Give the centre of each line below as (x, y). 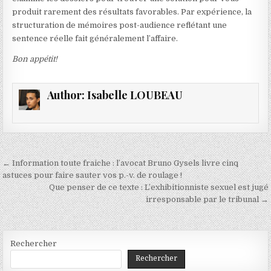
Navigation (45, 165)
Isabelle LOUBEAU (135, 95)
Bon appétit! (35, 59)
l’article (32, 199)
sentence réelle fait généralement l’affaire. (95, 38)
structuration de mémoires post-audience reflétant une (120, 25)
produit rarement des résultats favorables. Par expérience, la (132, 12)
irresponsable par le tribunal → (207, 200)
